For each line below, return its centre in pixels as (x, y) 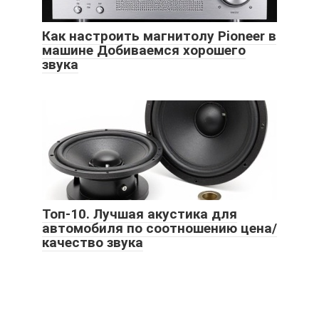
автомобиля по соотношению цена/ (159, 228)
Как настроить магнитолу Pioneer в (159, 36)
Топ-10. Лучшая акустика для (140, 214)
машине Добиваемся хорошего (144, 50)
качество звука (93, 242)
